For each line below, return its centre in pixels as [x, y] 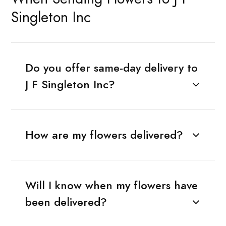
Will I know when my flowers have [111, 185]
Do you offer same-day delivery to [111, 68]
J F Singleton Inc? [70, 84]
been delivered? [66, 202]
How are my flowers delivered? [104, 135]
